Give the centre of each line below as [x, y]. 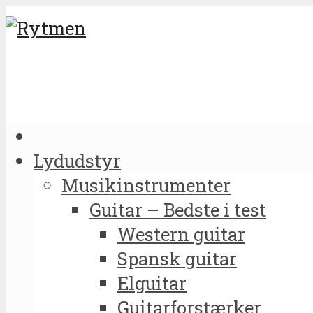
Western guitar [181, 234]
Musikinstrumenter [146, 185]
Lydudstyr [77, 160]
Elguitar [152, 283]
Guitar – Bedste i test [178, 209]
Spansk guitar [177, 258]
